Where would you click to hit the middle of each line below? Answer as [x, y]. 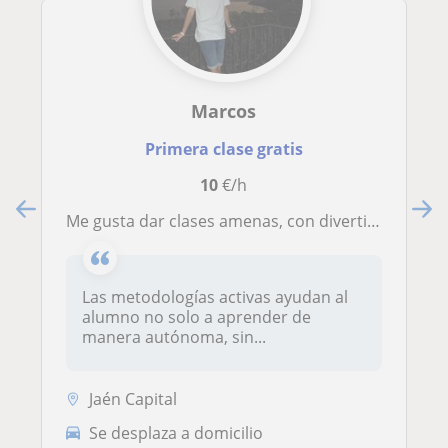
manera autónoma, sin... [174, 337]
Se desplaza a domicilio [176, 432]
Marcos [224, 111]
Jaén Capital [133, 398]
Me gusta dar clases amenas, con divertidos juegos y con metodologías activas [223, 221]
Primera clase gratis [223, 149]
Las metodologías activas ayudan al [215, 297]
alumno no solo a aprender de [196, 317]
